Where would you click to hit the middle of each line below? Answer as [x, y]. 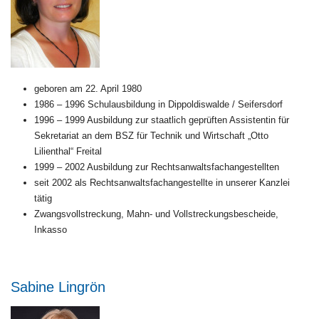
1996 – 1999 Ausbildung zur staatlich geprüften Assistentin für [161, 120]
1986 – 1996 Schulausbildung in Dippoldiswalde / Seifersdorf [158, 104]
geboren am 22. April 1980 [88, 88]
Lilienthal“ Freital [68, 151]
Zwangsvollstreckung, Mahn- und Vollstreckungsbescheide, [156, 214]
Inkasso [50, 229]
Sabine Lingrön [58, 287]
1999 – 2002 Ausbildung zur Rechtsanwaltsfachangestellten [156, 167]
